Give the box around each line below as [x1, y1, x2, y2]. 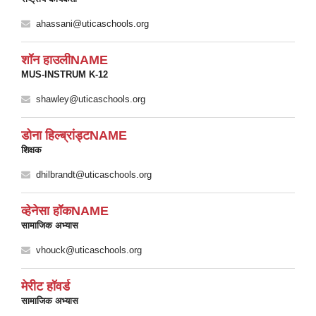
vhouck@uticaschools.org [36, 245, 142, 255]
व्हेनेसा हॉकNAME [21, 204, 109, 218]
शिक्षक [21, 145, 42, 155]
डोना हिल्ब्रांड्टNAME [21, 128, 127, 142]
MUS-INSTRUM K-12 [21, 69, 108, 80]
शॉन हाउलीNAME [21, 53, 108, 67]
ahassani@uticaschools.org [36, 18, 149, 29]
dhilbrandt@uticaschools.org [36, 169, 152, 180]
